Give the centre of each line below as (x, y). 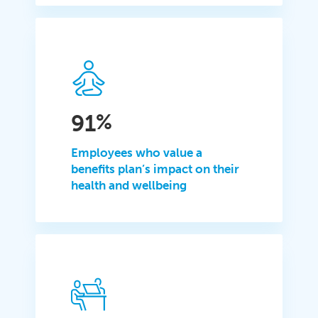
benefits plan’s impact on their (155, 169)
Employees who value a (137, 152)
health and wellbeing (129, 185)
